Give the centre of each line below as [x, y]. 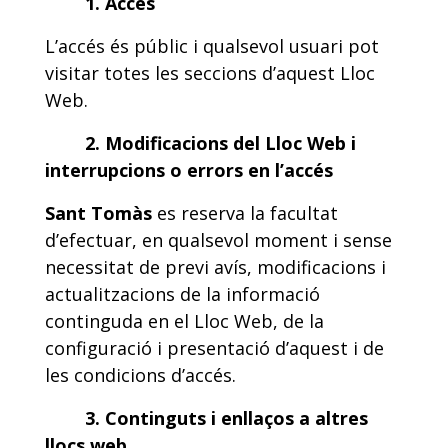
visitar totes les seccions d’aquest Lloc [210, 73]
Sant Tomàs [98, 213]
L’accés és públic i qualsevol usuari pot [212, 46]
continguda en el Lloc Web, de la [184, 321]
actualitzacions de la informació [182, 294]
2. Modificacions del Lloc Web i [220, 143]
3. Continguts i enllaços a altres [226, 418]
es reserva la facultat [245, 213]
